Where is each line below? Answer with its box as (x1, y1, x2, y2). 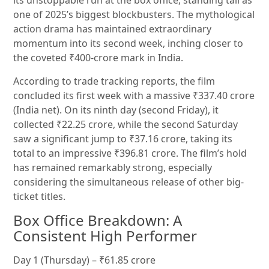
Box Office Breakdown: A (13, 210, 183, 231)
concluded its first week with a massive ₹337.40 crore (13, 89, 255, 103)
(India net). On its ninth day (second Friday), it (13, 103, 219, 117)
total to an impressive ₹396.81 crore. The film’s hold (13, 147, 247, 160)
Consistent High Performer (13, 226, 198, 246)
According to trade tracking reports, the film (13, 74, 216, 88)
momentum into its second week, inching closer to (13, 37, 244, 50)
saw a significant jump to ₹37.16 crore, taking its (13, 132, 233, 146)
